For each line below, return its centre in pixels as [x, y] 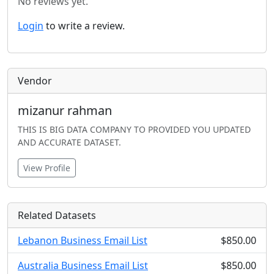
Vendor [35, 81]
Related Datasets [57, 215]
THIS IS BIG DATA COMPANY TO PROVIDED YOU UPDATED [134, 129]
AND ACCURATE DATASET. [69, 142]
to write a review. [84, 26]
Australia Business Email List [83, 265]
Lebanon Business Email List [83, 240]
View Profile [47, 168]
